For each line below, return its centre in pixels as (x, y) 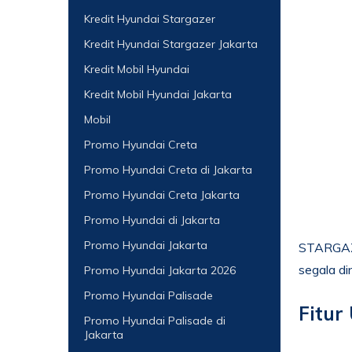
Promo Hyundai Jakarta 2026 (160, 270)
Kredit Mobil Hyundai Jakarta (158, 94)
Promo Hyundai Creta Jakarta (162, 195)
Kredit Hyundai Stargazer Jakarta (171, 44)
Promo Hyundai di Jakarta (152, 220)
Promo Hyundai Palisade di (155, 321)
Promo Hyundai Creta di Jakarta (168, 170)
